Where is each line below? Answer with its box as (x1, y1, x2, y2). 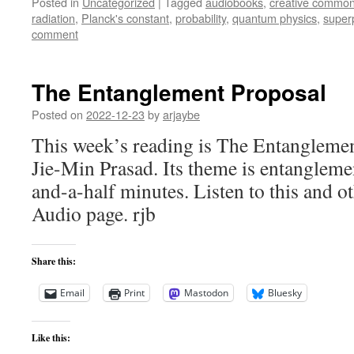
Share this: (32, 254, 76, 268)
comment (32, 25, 78, 42)
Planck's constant (81, 9, 169, 26)
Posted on (32, 106, 83, 122)
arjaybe (163, 106, 200, 122)
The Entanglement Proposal (32, 76, 326, 108)
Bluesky (268, 286, 302, 299)
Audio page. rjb (32, 200, 156, 227)
